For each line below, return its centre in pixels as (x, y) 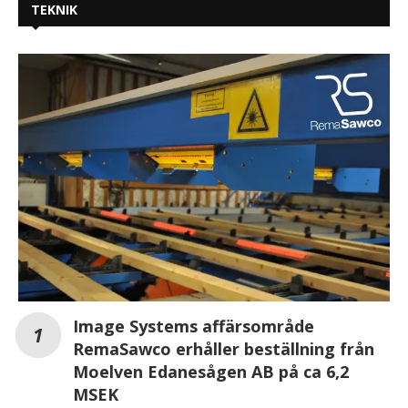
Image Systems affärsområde (194, 326)
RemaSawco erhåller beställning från (224, 348)
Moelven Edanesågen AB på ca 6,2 (211, 371)
